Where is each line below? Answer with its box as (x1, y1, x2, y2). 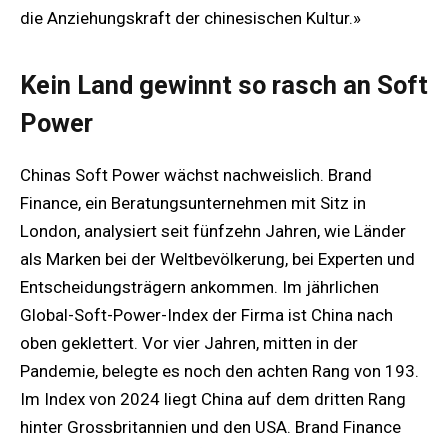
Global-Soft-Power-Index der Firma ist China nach (20, 305, 393, 326)
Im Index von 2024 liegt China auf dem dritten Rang (20, 389, 406, 410)
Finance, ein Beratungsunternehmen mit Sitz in (20, 193, 366, 214)
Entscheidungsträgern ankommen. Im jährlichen (20, 277, 379, 298)
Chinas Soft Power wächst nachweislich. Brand (20, 165, 372, 186)
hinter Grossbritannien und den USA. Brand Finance (20, 417, 401, 438)
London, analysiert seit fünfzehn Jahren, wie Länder (20, 221, 406, 242)
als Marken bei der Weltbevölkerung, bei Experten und (20, 249, 415, 270)
